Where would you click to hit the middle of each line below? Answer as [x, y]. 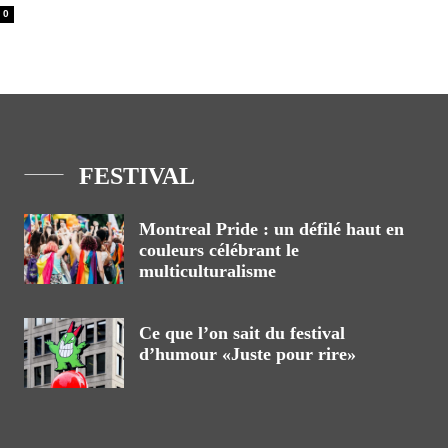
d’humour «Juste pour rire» [247, 354]
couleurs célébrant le [219, 250]
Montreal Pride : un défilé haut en [271, 229]
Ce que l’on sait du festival [242, 333]
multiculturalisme [207, 271]
